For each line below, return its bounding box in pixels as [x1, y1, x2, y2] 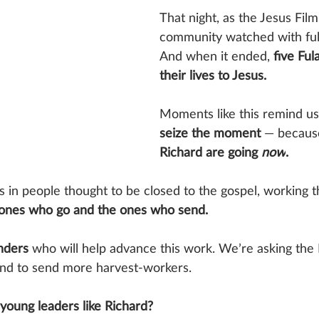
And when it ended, [159, 48, 273, 64]
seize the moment [159, 125, 264, 141]
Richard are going [159, 144, 261, 160]
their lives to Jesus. [159, 67, 266, 83]
